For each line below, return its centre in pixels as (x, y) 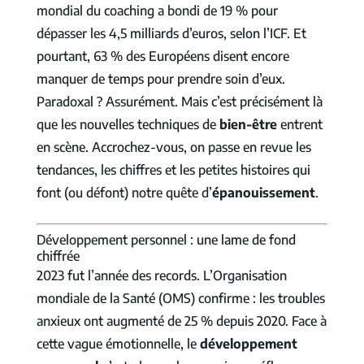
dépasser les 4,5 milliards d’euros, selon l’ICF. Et (171, 34)
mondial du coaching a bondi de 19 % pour (157, 11)
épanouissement (263, 193)
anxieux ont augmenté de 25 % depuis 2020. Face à (181, 321)
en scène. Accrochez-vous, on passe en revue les (173, 147)
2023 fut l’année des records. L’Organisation (161, 276)
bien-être (248, 125)
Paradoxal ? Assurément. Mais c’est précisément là (179, 102)
